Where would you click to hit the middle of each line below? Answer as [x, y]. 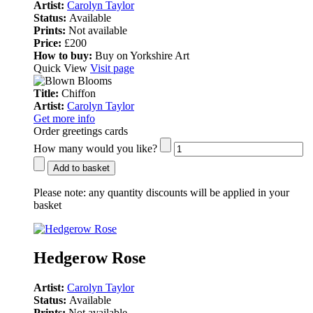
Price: [49, 43]
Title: [48, 93]
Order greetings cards [81, 131]
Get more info [64, 118]
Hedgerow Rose [90, 258]
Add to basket [81, 168]
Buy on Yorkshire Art [141, 55]
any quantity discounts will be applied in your [188, 192]
